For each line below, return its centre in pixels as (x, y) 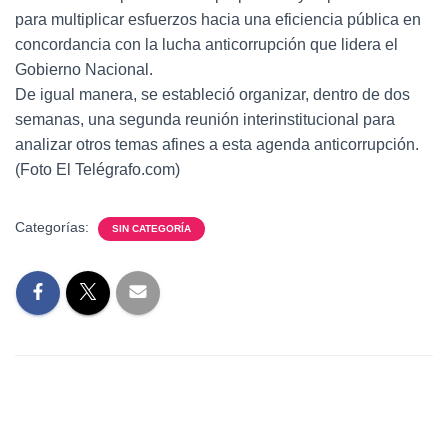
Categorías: (54, 227)
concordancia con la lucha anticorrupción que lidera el (206, 44)
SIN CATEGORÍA (151, 228)
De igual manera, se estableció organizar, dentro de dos (212, 94)
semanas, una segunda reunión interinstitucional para (205, 119)
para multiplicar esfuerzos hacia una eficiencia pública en (218, 19)
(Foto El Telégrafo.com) (97, 169)
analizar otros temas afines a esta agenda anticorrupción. (217, 144)
